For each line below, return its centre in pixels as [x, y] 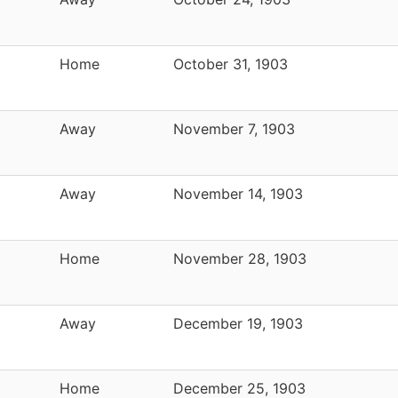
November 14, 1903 [238, 193]
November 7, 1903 [234, 128]
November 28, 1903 [240, 258]
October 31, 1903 [231, 64]
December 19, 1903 [238, 323]
